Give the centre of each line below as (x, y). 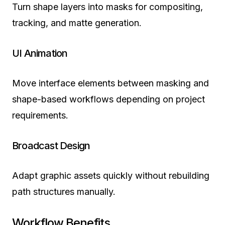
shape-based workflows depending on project (108, 99)
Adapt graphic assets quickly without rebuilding (111, 176)
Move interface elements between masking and (110, 83)
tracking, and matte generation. (77, 23)
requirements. (40, 116)
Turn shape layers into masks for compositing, (107, 7)
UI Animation (40, 53)
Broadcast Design (51, 146)
